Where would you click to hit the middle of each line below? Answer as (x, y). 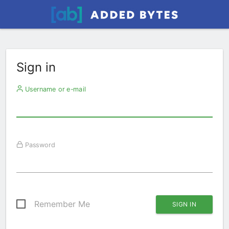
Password (39, 145)
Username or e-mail (54, 89)
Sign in (36, 67)
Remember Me (62, 204)
